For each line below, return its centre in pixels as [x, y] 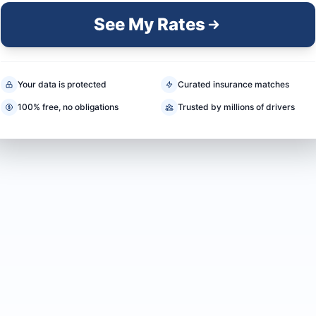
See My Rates [150, 25]
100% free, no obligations [68, 107]
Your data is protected [62, 85]
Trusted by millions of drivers [236, 107]
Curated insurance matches [233, 85]
